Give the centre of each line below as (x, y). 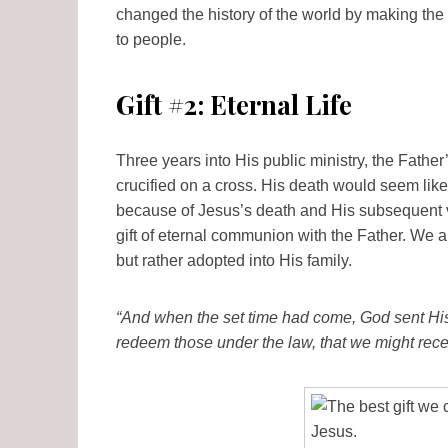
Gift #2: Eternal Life (234, 105)
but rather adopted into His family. (234, 260)
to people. (151, 40)
